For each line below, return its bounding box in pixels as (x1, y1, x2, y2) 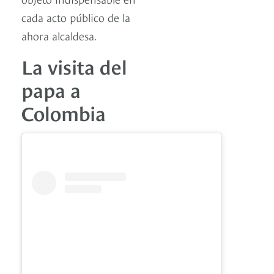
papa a (21, 75, 81, 103)
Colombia (21, 98, 106, 126)
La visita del (21, 52, 127, 80)
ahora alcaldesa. (21, 28, 97, 43)
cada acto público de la (21, 9, 130, 25)
